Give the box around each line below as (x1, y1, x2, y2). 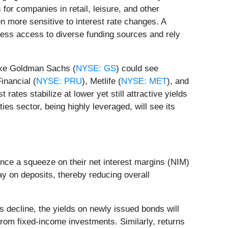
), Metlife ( (82, 76, 121, 87)
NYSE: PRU (36, 76, 82, 87)
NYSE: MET (121, 76, 167, 87)
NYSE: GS (76, 64, 116, 74)
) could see (116, 64, 158, 74)
